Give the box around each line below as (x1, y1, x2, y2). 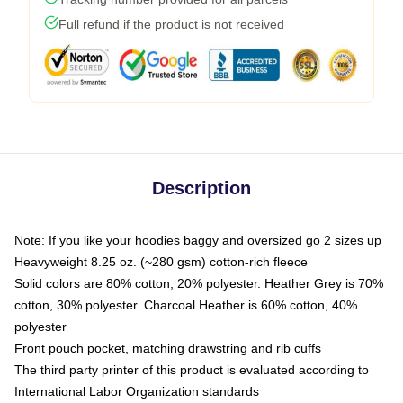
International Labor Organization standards (14, 384, 259, 399)
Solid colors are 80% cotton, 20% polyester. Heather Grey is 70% (14, 276, 383, 291)
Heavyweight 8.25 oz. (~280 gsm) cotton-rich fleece (14, 255, 308, 269)
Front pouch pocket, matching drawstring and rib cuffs (14, 341, 321, 355)
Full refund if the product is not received (58, 17, 284, 31)
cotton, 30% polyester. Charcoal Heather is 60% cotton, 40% (14, 298, 357, 312)
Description (152, 178, 251, 198)
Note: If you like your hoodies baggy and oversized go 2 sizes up (14, 233, 381, 247)
